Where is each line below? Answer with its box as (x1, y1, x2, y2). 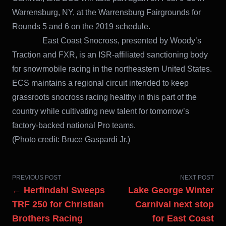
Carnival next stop (135, 199, 214, 210)
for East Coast (152, 213, 214, 224)
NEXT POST (180, 174, 214, 182)
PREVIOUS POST (12, 174, 61, 182)
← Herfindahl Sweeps (12, 185, 105, 196)
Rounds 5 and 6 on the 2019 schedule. (12, 22, 150, 31)
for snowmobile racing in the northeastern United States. (12, 65, 212, 74)
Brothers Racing (12, 213, 83, 224)
